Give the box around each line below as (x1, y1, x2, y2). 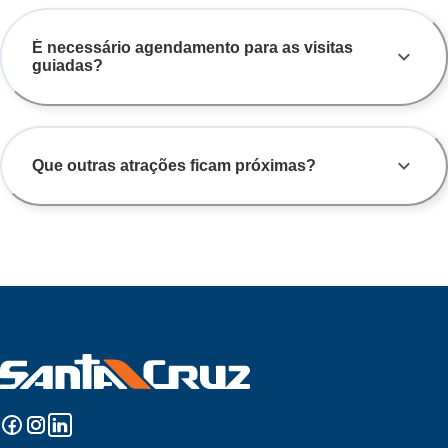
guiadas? (32, 57, 103, 75)
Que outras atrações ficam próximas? (32, 157, 316, 175)
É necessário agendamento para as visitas (32, 39, 353, 57)
